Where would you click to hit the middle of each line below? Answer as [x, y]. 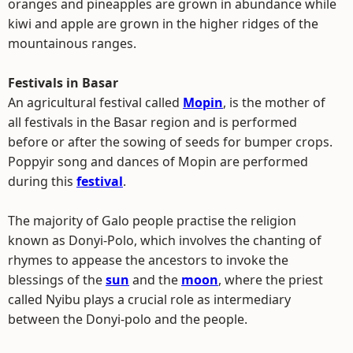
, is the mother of [274, 102]
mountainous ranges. [72, 43]
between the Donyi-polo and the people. [128, 319]
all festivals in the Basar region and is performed [152, 122]
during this [42, 181]
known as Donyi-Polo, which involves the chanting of [165, 240]
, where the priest [271, 280]
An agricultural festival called [95, 102]
